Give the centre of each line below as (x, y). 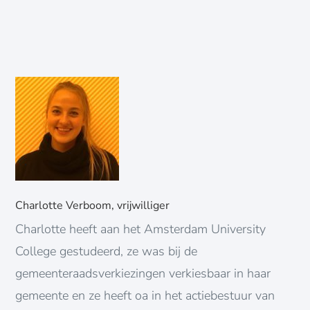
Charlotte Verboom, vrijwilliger (93, 205)
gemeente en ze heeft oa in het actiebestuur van (145, 295)
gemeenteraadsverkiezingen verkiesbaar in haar (143, 273)
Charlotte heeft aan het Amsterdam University (141, 229)
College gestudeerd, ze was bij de (107, 251)
